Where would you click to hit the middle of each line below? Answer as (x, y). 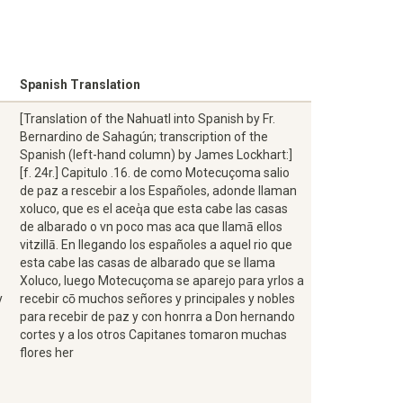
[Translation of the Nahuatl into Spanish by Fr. (148, 119)
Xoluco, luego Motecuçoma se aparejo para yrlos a (162, 281)
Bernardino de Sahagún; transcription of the (144, 137)
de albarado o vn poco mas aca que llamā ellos (151, 227)
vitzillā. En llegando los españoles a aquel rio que (156, 245)
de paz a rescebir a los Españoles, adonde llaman (158, 191)
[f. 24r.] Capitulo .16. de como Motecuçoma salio (155, 173)
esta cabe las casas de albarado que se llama (148, 263)
